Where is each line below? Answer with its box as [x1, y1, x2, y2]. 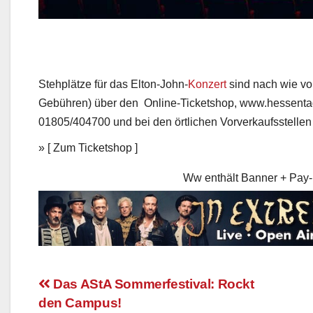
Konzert [188, 85, 226, 98]
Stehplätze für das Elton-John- [38, 85, 188, 98]
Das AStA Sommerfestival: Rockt [50, 291, 254, 306]
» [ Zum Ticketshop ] [38, 149, 138, 161]
